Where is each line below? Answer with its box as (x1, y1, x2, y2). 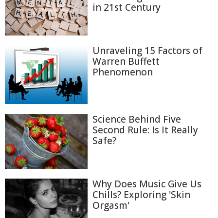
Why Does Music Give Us (92, 178, 201, 191)
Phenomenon (92, 66, 153, 79)
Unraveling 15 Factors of (92, 44, 202, 57)
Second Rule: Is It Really (92, 123, 198, 136)
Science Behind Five (92, 112, 181, 126)
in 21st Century (92, 1, 161, 14)
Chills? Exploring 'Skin (92, 188, 190, 201)
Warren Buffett (92, 55, 160, 68)
